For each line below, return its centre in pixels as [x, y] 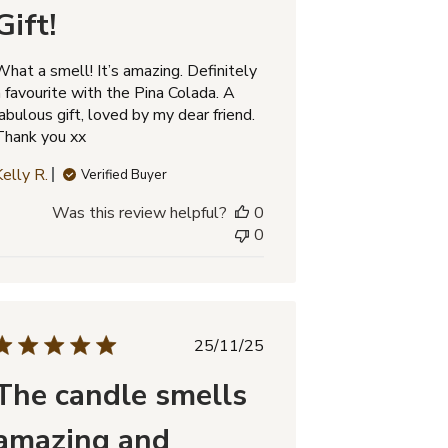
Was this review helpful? [139, 212]
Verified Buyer [124, 174]
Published [262, 344]
